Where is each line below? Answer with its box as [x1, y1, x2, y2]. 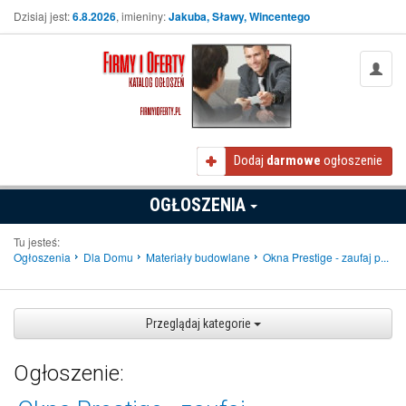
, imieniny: [116, 8, 169, 24]
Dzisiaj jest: [14, 8, 72, 24]
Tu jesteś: [14, 234, 60, 249]
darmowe [266, 152, 321, 169]
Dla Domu [83, 249, 133, 265]
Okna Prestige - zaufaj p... [263, 249, 389, 265]
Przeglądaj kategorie [145, 316, 254, 331]
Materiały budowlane [146, 249, 250, 265]
